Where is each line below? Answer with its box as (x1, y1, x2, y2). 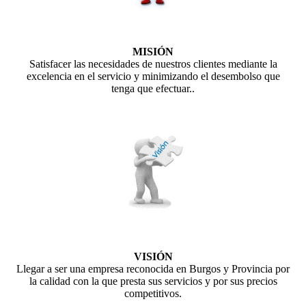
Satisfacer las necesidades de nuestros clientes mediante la (29, 58, 277, 70)
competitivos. (124, 287, 182, 299)
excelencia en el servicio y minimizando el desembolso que (26, 70, 280, 83)
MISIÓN (133, 46, 173, 58)
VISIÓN (133, 250, 173, 262)
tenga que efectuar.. (111, 83, 195, 95)
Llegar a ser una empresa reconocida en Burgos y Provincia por (16, 262, 290, 275)
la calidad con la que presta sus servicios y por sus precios (29, 275, 277, 287)
